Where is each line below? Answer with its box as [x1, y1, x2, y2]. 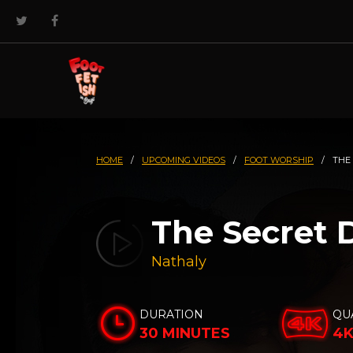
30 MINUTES [139, 325, 230, 342]
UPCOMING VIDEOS [142, 154, 225, 165]
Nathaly [151, 253, 206, 270]
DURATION [139, 307, 203, 321]
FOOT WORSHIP [244, 154, 314, 165]
